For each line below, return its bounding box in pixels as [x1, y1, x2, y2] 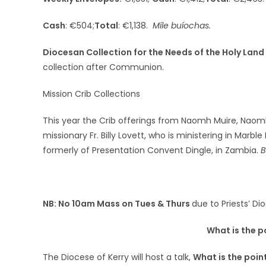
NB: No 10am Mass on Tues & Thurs [43, 197, 192, 210]
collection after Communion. [43, 61, 164, 73]
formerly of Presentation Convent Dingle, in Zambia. [43, 144, 261, 156]
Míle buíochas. [148, 19, 211, 31]
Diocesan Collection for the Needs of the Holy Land [43, 46, 264, 58]
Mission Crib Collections [43, 87, 140, 100]
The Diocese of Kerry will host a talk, [43, 251, 193, 263]
